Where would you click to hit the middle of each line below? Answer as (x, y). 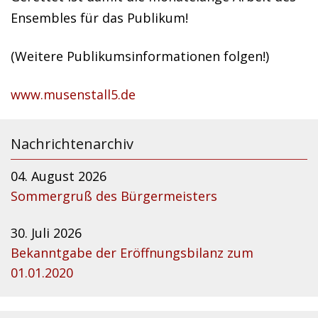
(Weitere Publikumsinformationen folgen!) (140, 56)
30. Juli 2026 (46, 233)
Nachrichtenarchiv (72, 144)
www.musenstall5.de (73, 94)
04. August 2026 (59, 176)
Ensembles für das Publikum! (99, 18)
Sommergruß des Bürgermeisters (114, 196)
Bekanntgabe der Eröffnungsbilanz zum (132, 253)
